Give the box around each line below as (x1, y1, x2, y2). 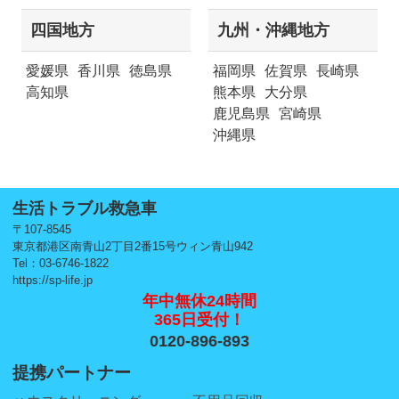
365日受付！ (153, 310, 245, 329)
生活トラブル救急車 (12, 199, 158, 217)
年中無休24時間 (142, 291, 256, 310)
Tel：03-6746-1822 (12, 256, 110, 270)
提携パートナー (12, 362, 132, 382)
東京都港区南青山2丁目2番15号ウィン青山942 (12, 239, 254, 253)
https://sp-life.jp (12, 273, 94, 287)
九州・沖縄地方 (216, 20, 330, 39)
